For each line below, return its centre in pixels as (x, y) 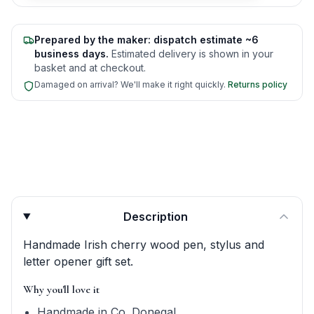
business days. (71, 54)
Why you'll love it (61, 289)
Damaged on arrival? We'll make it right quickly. (130, 84)
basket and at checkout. (90, 68)
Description (156, 217)
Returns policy (258, 84)
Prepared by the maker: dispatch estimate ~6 (146, 40)
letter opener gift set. (78, 261)
